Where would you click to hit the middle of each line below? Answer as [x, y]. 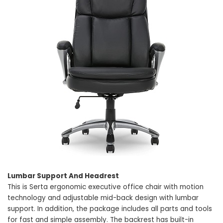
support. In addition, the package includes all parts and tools [110, 209]
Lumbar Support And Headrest [63, 176]
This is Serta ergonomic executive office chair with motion [106, 187]
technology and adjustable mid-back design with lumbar [103, 198]
